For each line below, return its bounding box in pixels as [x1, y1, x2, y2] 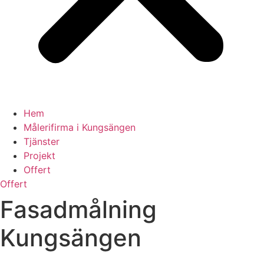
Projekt [24, 150, 55, 161]
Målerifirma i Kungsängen [24, 121, 136, 133]
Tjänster [24, 136, 60, 147]
